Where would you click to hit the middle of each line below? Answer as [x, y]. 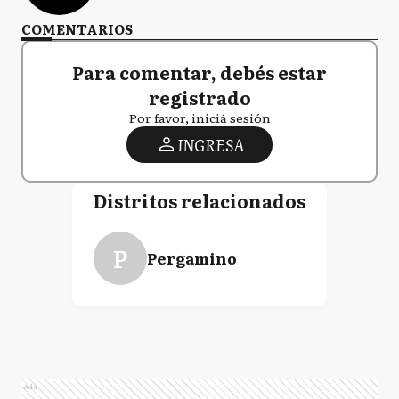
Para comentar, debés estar [199, 72]
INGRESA [210, 144]
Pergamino [192, 257]
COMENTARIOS [77, 28]
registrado [199, 97]
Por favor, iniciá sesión [199, 117]
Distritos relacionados [199, 200]
